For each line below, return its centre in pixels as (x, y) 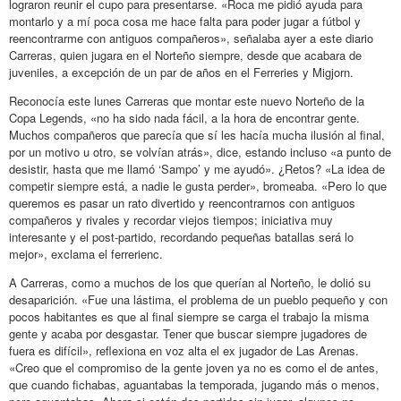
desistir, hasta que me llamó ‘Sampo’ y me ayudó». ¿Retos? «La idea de (197, 168)
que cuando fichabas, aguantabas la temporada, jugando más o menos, (194, 384)
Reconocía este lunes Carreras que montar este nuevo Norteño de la (187, 100)
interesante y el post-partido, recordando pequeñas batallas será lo (181, 236)
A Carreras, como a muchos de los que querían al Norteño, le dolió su (190, 282)
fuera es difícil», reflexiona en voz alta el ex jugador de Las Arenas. (184, 350)
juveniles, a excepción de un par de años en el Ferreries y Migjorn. (181, 72)
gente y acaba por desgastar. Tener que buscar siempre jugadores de (188, 333)
